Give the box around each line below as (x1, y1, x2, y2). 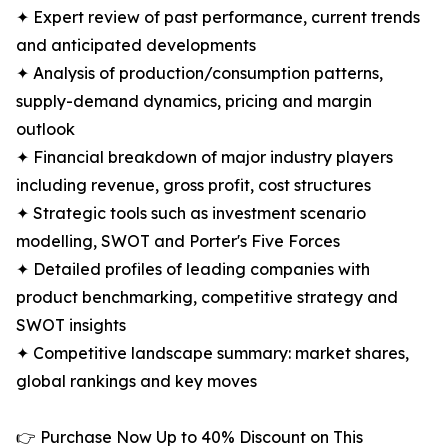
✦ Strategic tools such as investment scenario (16, 203, 366, 224)
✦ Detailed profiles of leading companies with (16, 259, 370, 280)
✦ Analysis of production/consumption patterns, (16, 63, 383, 84)
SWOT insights (16, 315, 126, 336)
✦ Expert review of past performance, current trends (16, 7, 420, 28)
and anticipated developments (16, 35, 256, 56)
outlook (16, 119, 75, 140)
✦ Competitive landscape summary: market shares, (16, 343, 409, 364)
